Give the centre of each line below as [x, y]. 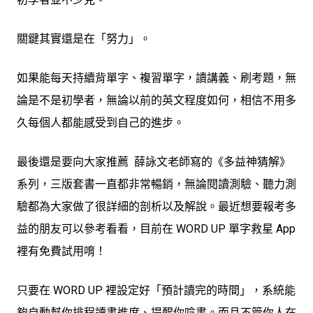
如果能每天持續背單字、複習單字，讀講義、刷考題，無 [156, 78]
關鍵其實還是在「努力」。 [84, 39]
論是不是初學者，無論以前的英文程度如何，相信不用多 [156, 101]
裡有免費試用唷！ [61, 252]
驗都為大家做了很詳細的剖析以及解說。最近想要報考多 [156, 207]
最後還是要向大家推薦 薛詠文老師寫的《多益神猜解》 [154, 162]
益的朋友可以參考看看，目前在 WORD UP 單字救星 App [156, 229]
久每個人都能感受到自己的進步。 [101, 123]
